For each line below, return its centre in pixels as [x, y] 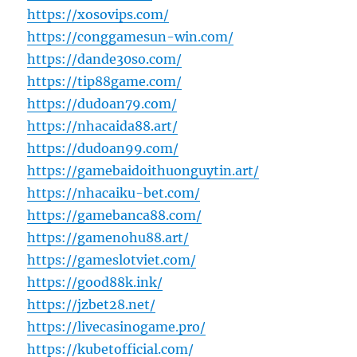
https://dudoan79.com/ [102, 104]
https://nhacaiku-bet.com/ [114, 193]
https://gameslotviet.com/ [112, 260]
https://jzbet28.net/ [92, 305]
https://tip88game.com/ [105, 82]
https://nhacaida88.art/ [103, 126]
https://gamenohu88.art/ [108, 238]
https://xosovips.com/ [98, 15]
